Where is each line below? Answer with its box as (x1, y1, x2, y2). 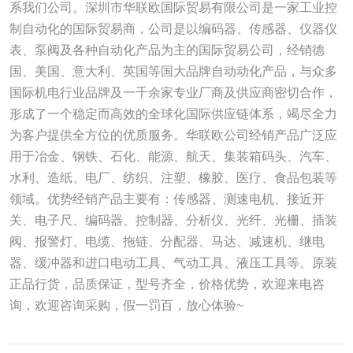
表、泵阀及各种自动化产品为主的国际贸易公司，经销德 (9, 43, 325, 58)
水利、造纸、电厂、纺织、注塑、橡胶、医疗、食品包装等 (9, 171, 337, 185)
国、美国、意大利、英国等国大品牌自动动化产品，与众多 (9, 65, 337, 79)
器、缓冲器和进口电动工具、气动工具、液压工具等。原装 (9, 256, 337, 270)
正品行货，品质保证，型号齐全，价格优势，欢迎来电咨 (9, 277, 325, 292)
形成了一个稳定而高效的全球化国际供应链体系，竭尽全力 (9, 107, 337, 121)
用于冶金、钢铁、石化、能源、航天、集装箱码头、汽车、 (9, 150, 337, 164)
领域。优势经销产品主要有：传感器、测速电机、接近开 (9, 192, 325, 206)
